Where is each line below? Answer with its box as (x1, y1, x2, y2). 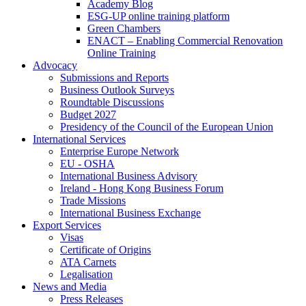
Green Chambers (87, 23, 161, 35)
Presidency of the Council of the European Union (60, 121, 273, 133)
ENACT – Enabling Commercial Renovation (87, 35, 283, 47)
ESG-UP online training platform (87, 10, 229, 23)
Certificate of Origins (60, 244, 151, 256)
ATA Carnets (60, 256, 116, 268)
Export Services (33, 219, 101, 232)
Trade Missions (60, 195, 126, 207)
